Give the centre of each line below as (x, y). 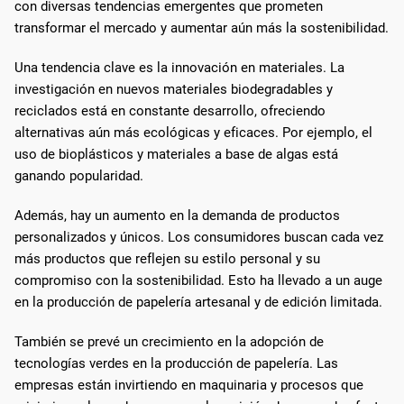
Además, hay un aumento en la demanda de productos (177, 215)
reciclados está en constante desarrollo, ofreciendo (170, 110)
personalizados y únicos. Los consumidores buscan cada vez (199, 237)
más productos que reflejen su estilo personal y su (167, 258)
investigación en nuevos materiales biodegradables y (174, 89)
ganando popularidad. (79, 175)
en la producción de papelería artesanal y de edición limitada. (198, 302)
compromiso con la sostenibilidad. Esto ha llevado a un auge (198, 280)
